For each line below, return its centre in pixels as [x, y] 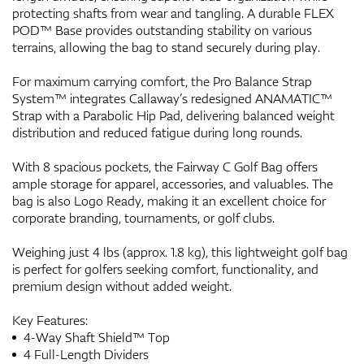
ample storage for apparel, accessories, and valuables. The [173, 183]
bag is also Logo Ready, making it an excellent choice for [169, 200]
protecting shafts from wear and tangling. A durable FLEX [173, 13]
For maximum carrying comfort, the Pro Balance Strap [162, 81]
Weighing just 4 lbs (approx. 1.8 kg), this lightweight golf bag [180, 251]
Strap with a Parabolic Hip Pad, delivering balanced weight [173, 115]
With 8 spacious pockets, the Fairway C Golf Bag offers [165, 166]
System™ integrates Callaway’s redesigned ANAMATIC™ [172, 98]
